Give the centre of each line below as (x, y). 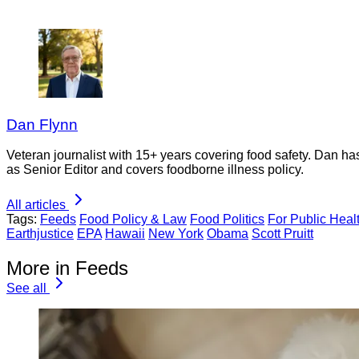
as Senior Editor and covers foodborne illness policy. (155, 170)
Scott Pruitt (282, 234)
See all (26, 288)
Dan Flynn (42, 124)
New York (176, 234)
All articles (36, 205)
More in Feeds (67, 268)
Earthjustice (40, 234)
